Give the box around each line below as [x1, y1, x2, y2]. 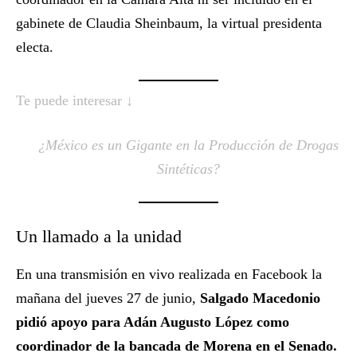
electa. [16, 39, 53, 56]
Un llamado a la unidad [16, 226, 182, 247]
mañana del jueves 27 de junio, [16, 290, 196, 307]
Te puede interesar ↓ [16, 92, 133, 109]
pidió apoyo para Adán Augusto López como [16, 314, 289, 331]
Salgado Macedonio [196, 290, 320, 307]
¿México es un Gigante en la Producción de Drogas [37, 137, 339, 154]
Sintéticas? [156, 161, 220, 178]
